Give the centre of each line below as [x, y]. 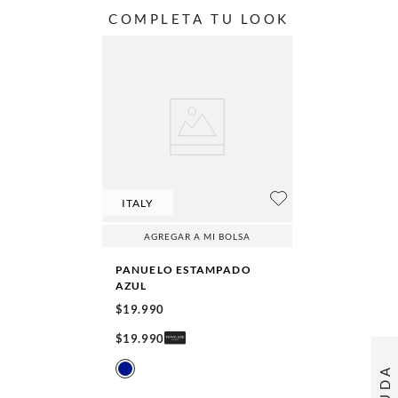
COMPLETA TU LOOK [199, 19]
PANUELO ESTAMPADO [183, 270]
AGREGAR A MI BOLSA [197, 236]
